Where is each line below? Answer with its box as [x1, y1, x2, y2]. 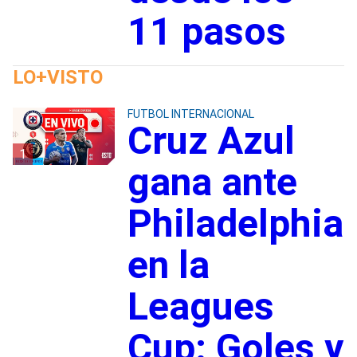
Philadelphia [127, 200, 343, 246]
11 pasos [127, 8, 286, 54]
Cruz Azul [127, 117, 295, 163]
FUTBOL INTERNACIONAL [127, 107, 254, 120]
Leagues [127, 283, 274, 329]
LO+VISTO [13, 65, 103, 88]
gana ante [127, 159, 297, 205]
